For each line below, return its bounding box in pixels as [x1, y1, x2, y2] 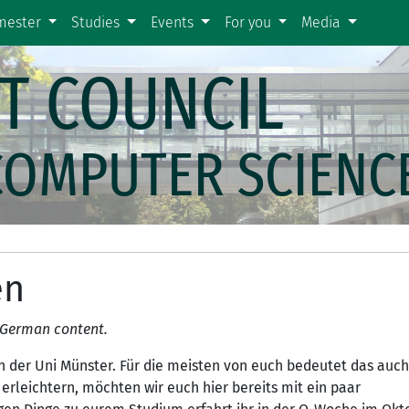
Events [151, 14, 198, 31]
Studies [71, 14, 124, 31]
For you [224, 14, 275, 31]
